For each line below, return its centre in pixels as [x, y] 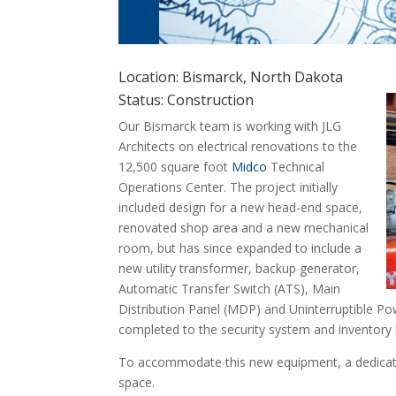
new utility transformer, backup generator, [240, 269]
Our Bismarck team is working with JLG [230, 126]
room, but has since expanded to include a [240, 248]
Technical [296, 167]
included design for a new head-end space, [241, 208]
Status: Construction [187, 100]
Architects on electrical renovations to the [238, 147]
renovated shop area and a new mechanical [244, 228]
